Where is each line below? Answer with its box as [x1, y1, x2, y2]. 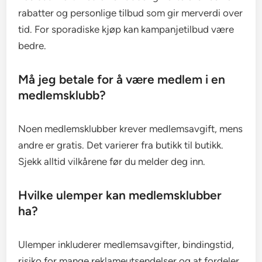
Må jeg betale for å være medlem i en [18, 72, 226, 87]
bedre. [18, 40, 47, 52]
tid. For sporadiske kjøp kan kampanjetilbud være [18, 23, 235, 36]
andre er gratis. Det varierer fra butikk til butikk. [18, 139, 224, 151]
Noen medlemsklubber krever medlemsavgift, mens [18, 123, 243, 135]
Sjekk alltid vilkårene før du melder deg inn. [18, 156, 206, 168]
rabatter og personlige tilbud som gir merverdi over [18, 7, 243, 19]
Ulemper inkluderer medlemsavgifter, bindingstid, [18, 239, 235, 251]
